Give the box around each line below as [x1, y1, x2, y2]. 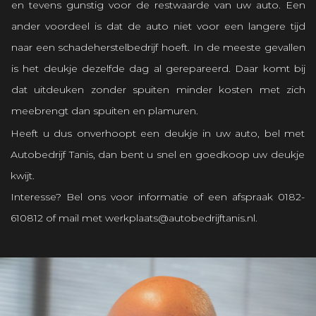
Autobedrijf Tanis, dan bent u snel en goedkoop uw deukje [11, 147, 305, 161]
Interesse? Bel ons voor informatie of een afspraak [11, 190, 278, 203]
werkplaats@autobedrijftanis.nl [105, 211, 255, 224]
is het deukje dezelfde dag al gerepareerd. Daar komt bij [11, 61, 305, 75]
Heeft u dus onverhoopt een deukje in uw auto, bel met [11, 126, 305, 140]
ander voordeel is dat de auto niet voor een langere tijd [11, 19, 305, 32]
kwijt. [11, 169, 35, 182]
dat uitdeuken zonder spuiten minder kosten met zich [11, 83, 305, 96]
